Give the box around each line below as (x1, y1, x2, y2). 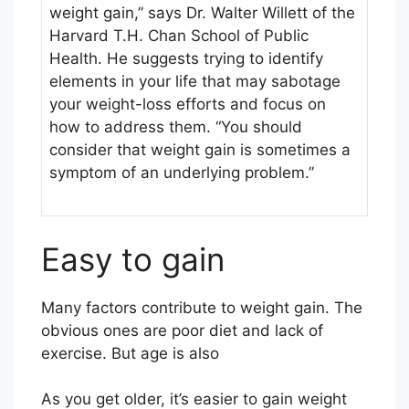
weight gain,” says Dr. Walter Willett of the (49, 4, 355, 23)
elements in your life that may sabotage (49, 72, 341, 91)
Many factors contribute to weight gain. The (41, 298, 362, 317)
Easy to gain (41, 239, 225, 278)
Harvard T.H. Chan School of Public (49, 26, 309, 46)
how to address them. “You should (49, 118, 302, 137)
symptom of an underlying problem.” (49, 163, 314, 183)
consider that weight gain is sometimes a (49, 141, 351, 160)
